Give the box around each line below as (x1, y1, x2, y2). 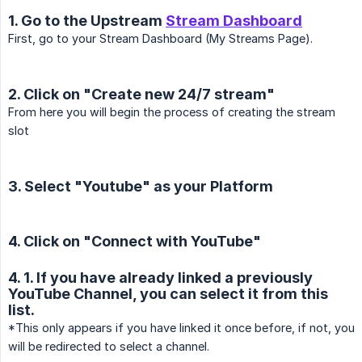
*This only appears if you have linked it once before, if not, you (8, 321, 355, 335)
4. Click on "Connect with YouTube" (8, 233, 261, 250)
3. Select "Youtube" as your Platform (8, 178, 273, 196)
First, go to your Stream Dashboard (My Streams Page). (8, 32, 313, 46)
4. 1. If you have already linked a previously (8, 269, 313, 287)
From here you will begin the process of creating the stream (8, 105, 335, 120)
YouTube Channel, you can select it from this (8, 285, 328, 303)
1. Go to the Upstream (8, 12, 166, 30)
